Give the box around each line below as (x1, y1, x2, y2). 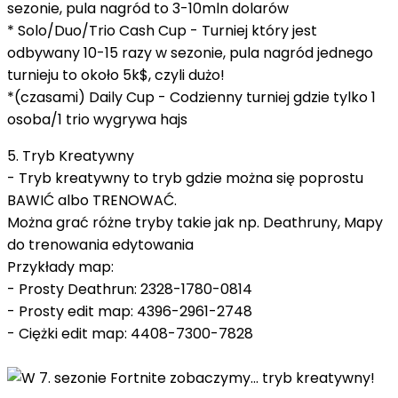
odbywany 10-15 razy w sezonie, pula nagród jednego (7, 42, 373, 63)
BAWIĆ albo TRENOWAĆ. (7, 189, 177, 211)
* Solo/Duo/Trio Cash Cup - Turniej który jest (7, 20, 317, 41)
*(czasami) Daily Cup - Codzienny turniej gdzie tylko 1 (7, 86, 376, 107)
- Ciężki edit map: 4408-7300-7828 (7, 322, 253, 344)
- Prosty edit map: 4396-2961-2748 (7, 300, 252, 322)
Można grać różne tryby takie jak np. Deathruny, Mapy (7, 211, 383, 233)
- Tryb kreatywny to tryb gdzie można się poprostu (7, 167, 363, 188)
